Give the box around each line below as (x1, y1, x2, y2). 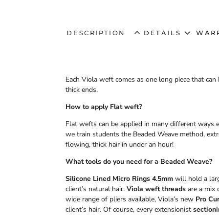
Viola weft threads (125, 184, 186, 194)
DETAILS (144, 28, 181, 37)
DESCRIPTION (66, 28, 129, 37)
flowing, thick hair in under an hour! (66, 139, 174, 149)
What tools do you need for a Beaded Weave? (66, 156, 213, 166)
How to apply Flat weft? (66, 102, 142, 111)
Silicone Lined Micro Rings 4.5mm (66, 174, 174, 183)
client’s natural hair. (66, 184, 125, 194)
